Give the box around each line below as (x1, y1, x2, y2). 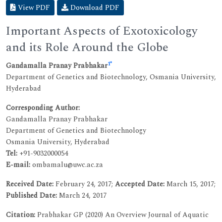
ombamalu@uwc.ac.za (30, 159, 103, 170)
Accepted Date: (115, 178, 165, 189)
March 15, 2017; (165, 178, 216, 189)
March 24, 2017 (57, 190, 107, 201)
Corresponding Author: (6, 102, 80, 113)
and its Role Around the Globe (6, 38, 168, 56)
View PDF (16, 2, 50, 13)
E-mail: (6, 159, 30, 170)
